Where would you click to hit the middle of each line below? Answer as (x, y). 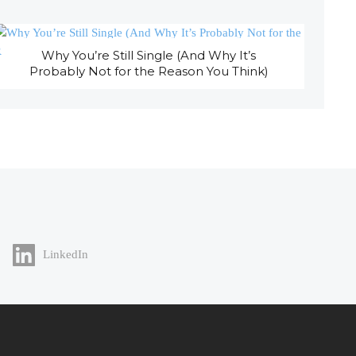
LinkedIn (65, 254)
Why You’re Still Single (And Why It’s (149, 56)
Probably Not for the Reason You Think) (149, 72)
